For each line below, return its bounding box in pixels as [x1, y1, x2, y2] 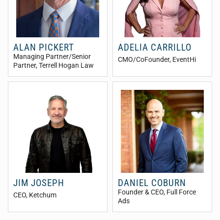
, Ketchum [26, 191, 56, 200]
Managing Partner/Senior [13, 53, 91, 61]
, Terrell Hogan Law [36, 61, 94, 70]
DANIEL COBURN [118, 177, 186, 189]
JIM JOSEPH [13, 177, 64, 189]
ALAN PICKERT [13, 42, 74, 54]
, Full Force [164, 188, 196, 197]
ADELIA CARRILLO [118, 42, 192, 54]
